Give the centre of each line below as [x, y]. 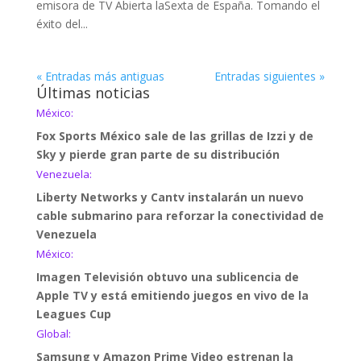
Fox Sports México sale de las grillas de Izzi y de [174, 135]
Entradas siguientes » [270, 76]
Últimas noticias [93, 92]
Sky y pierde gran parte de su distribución [158, 154]
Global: [53, 333]
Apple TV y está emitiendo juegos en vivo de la [172, 295]
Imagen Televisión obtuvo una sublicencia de [167, 276]
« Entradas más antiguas [100, 76]
